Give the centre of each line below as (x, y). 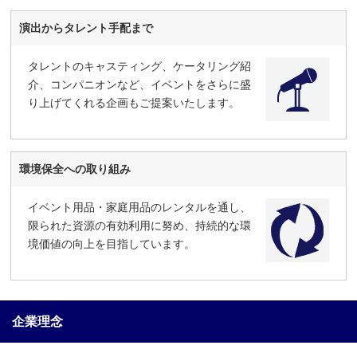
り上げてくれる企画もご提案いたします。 (134, 102)
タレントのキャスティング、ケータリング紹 (140, 66)
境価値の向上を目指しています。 (112, 243)
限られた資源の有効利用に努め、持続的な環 (140, 225)
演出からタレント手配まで (86, 27)
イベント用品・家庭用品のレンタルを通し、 (140, 207)
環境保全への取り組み (75, 169)
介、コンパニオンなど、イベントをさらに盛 (140, 84)
